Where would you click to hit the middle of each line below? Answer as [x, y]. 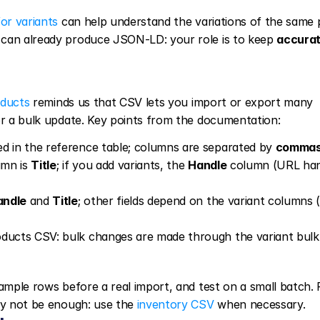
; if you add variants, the [122, 165]
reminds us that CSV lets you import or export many [171, 102]
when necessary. [260, 304]
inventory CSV [175, 304]
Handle [207, 165]
